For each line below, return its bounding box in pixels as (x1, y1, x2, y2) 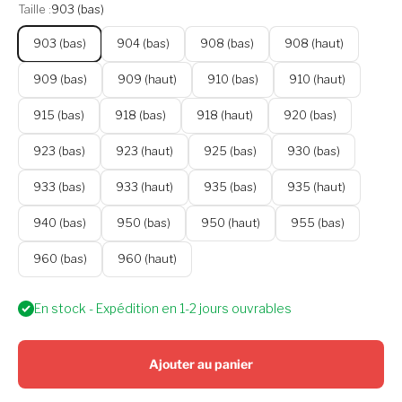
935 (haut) (287, 180, 345, 194)
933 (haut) (116, 180, 173, 194)
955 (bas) (291, 216, 345, 230)
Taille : (18, 3, 51, 16)
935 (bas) (204, 180, 257, 194)
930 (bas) (287, 144, 340, 158)
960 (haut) (118, 252, 177, 266)
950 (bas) (117, 216, 170, 230)
